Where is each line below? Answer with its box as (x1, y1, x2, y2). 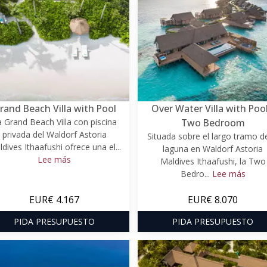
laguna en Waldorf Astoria (163, 142, 263, 154)
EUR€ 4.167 (29, 193, 79, 206)
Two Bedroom (181, 116, 245, 129)
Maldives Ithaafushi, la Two (160, 155, 266, 167)
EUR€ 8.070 (188, 193, 238, 206)
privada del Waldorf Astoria (2, 128, 107, 140)
